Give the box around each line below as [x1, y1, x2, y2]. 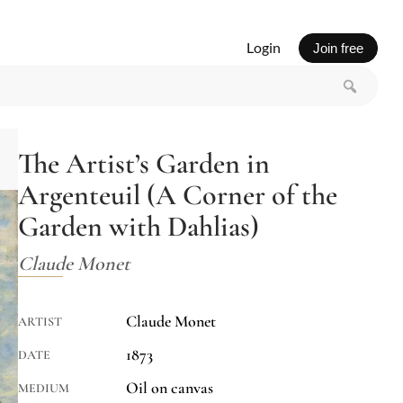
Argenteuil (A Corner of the [18, 177, 337, 213]
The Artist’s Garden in [18, 146, 270, 182]
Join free [312, 40, 363, 56]
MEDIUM [18, 381, 69, 397]
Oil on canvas [126, 378, 213, 399]
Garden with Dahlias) [18, 209, 259, 245]
